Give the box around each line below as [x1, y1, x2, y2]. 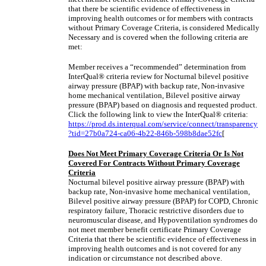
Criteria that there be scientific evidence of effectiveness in [68, 235, 256, 243]
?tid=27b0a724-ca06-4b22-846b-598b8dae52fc [68, 129, 222, 138]
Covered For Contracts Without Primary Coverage [68, 159, 240, 167]
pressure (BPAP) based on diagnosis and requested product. [68, 100, 257, 109]
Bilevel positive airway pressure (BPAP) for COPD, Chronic [68, 197, 258, 205]
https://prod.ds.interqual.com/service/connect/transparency [68, 119, 258, 128]
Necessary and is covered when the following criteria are [68, 33, 248, 42]
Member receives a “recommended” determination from [68, 62, 246, 71]
